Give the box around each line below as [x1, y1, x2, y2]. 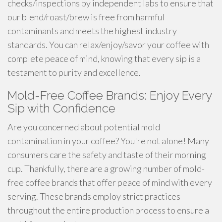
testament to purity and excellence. [7, 67, 141, 78]
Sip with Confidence [7, 101, 115, 115]
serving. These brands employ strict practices [7, 191, 180, 202]
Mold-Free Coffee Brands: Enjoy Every [7, 88, 212, 103]
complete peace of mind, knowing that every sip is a [7, 53, 201, 64]
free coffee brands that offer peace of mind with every [7, 177, 212, 188]
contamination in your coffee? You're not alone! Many [7, 135, 209, 146]
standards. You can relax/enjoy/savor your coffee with [7, 39, 209, 50]
